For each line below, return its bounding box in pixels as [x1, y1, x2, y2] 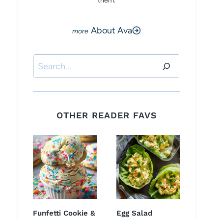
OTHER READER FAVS [56, 110, 157, 121]
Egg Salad [116, 209, 152, 218]
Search [32, 56, 60, 67]
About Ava [91, 25, 132, 36]
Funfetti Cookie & [33, 209, 95, 218]
